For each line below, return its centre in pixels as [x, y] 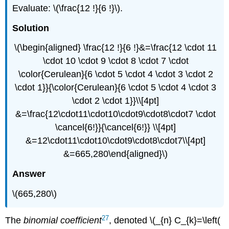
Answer [29, 174]
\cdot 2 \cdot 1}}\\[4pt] [116, 101]
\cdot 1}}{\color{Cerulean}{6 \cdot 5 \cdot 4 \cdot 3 [116, 88]
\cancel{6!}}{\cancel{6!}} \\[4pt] [116, 128]
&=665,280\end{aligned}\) [116, 154]
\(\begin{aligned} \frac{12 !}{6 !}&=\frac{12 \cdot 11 [116, 48]
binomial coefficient [63, 221]
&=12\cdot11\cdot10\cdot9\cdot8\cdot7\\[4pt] [116, 141]
